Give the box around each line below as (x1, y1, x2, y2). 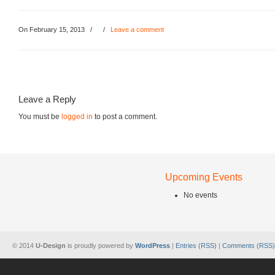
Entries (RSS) (176, 242, 217, 250)
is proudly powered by (66, 242, 135, 250)
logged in (61, 112, 93, 121)
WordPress (135, 242, 170, 250)
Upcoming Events (165, 171, 243, 182)
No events (184, 191, 218, 199)
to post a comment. (93, 112, 157, 121)
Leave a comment (110, 26, 164, 33)
